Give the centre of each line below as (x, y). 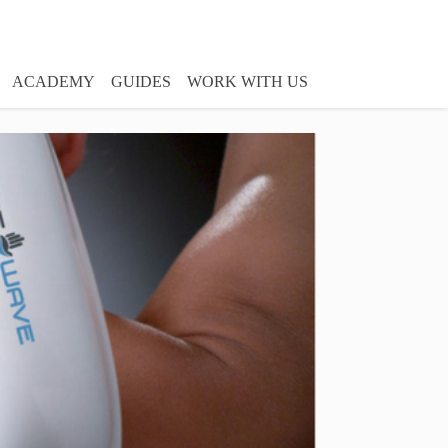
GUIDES (141, 81)
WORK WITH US (247, 81)
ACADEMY (53, 81)
